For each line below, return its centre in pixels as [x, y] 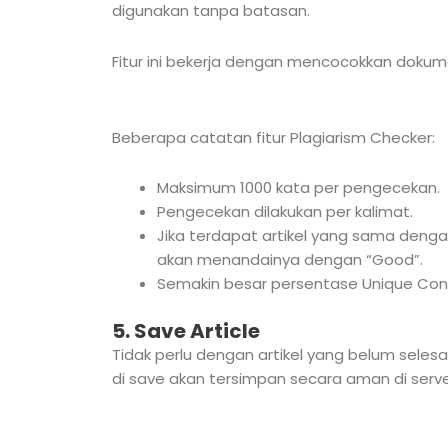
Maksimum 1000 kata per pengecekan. [298, 188]
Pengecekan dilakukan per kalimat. [285, 212]
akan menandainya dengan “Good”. [290, 260]
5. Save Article [186, 330]
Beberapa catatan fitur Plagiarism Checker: [273, 137]
